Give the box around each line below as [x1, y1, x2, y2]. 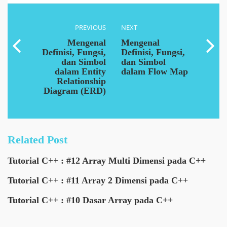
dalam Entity [55, 66, 106, 77]
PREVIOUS [75, 23, 106, 32]
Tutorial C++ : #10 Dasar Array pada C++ [8, 195, 173, 205]
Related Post [8, 133, 67, 146]
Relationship [57, 76, 106, 86]
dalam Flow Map [121, 66, 188, 77]
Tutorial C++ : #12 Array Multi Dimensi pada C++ [8, 156, 206, 166]
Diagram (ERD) [44, 86, 106, 96]
